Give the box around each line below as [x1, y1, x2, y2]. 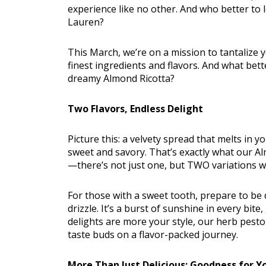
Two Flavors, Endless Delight [68, 102, 203, 116]
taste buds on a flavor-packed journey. [68, 228, 238, 242]
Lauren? [68, 15, 104, 29]
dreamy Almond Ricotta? [68, 72, 175, 85]
